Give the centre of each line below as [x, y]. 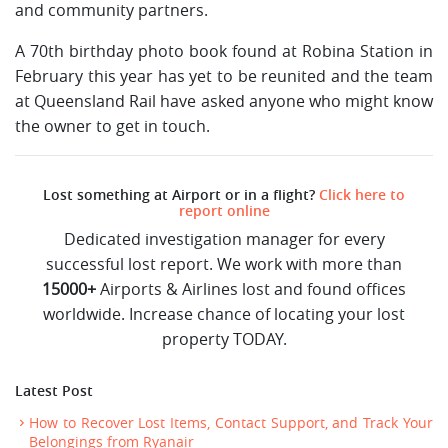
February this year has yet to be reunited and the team [224, 75]
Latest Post [54, 390]
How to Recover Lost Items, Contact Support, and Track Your [231, 422]
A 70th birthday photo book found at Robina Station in [224, 50]
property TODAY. [224, 338]
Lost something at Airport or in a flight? [181, 194]
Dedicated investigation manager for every [224, 238]
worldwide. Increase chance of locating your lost [224, 313]
